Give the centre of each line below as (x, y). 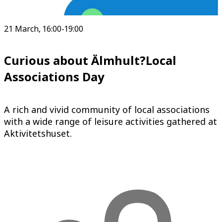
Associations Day (54, 76)
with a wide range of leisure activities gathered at (111, 121)
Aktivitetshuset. (38, 133)
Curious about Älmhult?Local (90, 60)
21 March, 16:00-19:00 (44, 28)
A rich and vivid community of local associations (107, 109)
